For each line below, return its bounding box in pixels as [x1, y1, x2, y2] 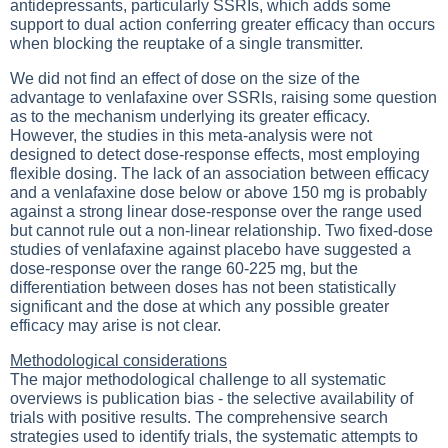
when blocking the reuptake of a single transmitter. [10, 35, 363, 52]
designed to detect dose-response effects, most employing [10, 146, 420, 163]
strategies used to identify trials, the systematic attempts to [10, 428, 418, 445]
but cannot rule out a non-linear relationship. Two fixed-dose [10, 222, 433, 239]
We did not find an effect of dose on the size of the [10, 70, 360, 87]
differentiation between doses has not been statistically [10, 279, 396, 296]
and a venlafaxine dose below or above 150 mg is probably [10, 184, 427, 201]
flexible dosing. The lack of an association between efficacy [10, 165, 429, 182]
